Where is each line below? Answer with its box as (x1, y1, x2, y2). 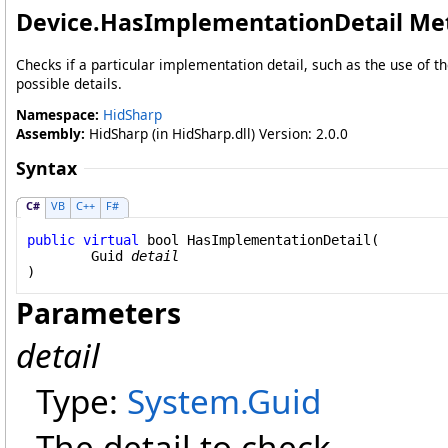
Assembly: (16, 124, 85, 143)
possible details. (16, 74, 122, 93)
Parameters (16, 294, 181, 333)
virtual (83, 231, 139, 248)
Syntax (16, 156, 77, 180)
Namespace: (16, 105, 99, 124)
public (27, 231, 75, 248)
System (127, 378, 240, 425)
